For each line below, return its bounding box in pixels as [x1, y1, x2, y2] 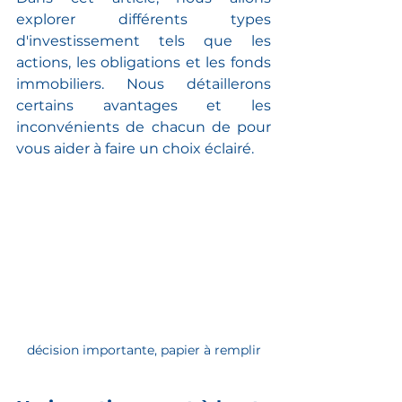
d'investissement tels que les [16, 32, 271, 49]
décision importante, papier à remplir [26, 341, 261, 358]
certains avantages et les [16, 97, 271, 114]
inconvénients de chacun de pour [16, 118, 271, 135]
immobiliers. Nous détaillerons [16, 75, 271, 92]
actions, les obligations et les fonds [16, 54, 271, 71]
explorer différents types [16, 11, 271, 28]
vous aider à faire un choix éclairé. [16, 140, 254, 157]
